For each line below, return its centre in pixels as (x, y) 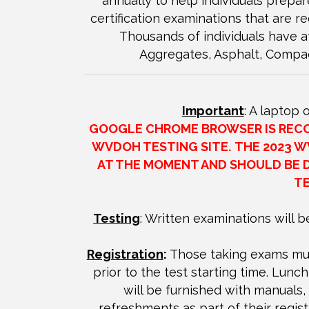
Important (213, 111)
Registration (125, 255)
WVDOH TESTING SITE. (162, 147)
